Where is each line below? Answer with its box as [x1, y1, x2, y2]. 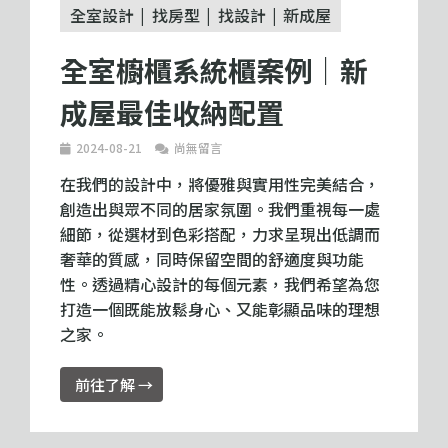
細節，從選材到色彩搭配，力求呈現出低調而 [60, 221, 380, 246]
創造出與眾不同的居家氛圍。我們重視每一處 [60, 196, 380, 221]
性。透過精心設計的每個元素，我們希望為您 [60, 271, 380, 296]
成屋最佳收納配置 [60, 91, 284, 132]
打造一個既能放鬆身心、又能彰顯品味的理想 [60, 296, 380, 321]
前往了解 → [75, 373, 153, 395]
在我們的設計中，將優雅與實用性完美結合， [60, 171, 380, 196]
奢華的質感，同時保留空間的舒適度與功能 [60, 246, 364, 271]
